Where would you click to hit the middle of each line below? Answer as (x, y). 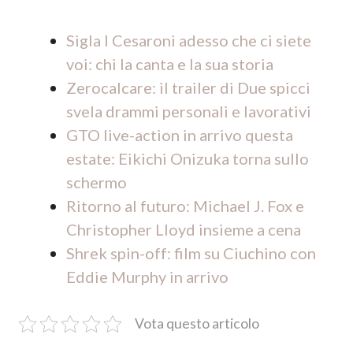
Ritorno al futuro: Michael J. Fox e (185, 206)
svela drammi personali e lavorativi (189, 111)
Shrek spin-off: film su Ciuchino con (191, 253)
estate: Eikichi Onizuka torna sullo (188, 158)
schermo (97, 182)
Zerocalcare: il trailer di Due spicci (188, 87)
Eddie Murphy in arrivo (147, 277)
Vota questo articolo (197, 323)
